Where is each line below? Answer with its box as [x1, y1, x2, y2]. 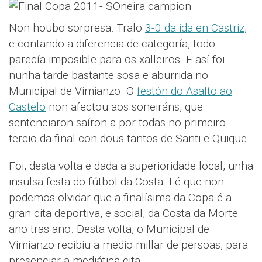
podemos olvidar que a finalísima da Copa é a [9, 191, 232, 204]
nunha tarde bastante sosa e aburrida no [9, 68, 208, 82]
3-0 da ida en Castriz [145, 21, 244, 35]
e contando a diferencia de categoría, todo [9, 37, 215, 50]
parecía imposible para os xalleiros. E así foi [9, 53, 225, 66]
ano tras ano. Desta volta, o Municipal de [9, 222, 209, 236]
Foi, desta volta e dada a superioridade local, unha [9, 159, 253, 173]
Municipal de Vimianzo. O [9, 84, 137, 98]
